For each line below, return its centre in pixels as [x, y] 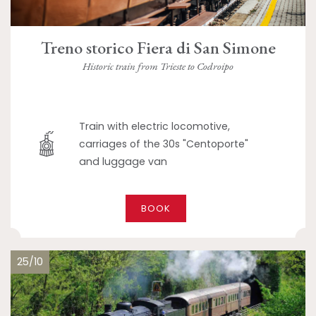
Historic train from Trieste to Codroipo [158, 66]
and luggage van [123, 161]
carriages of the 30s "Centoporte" [164, 144]
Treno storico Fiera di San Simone [158, 48]
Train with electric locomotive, [155, 126]
